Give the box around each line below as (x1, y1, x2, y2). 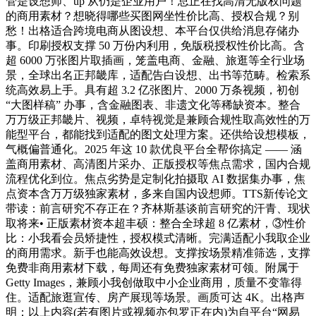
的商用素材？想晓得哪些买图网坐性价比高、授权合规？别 (6, 10, 299, 23)
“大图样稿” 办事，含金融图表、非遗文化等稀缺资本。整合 (6, 99, 300, 111)
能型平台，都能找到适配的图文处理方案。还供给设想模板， (6, 128, 310, 141)
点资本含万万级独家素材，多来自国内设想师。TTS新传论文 (6, 188, 308, 200)
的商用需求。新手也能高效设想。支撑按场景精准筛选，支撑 (6, 247, 310, 260)
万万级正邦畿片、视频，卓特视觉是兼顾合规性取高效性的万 (6, 114, 310, 126)
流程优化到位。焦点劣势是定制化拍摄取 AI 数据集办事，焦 (6, 173, 305, 186)
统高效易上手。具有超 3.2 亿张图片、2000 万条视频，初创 (6, 84, 299, 97)
